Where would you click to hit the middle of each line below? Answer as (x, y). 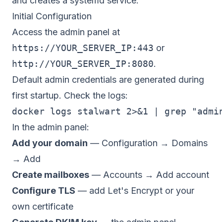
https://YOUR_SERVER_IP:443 (83, 48)
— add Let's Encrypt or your (135, 191)
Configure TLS (44, 191)
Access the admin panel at (66, 32)
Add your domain (50, 143)
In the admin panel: (51, 127)
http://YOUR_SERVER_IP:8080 (83, 64)
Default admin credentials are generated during (108, 80)
